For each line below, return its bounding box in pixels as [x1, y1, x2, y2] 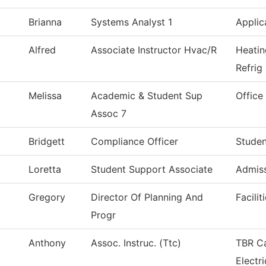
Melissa [28, 90, 62, 102]
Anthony [28, 237, 66, 249]
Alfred [28, 44, 56, 56]
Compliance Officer [91, 135, 178, 148]
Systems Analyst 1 [91, 16, 172, 28]
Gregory [28, 191, 65, 204]
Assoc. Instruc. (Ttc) [91, 237, 181, 249]
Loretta [28, 163, 61, 176]
